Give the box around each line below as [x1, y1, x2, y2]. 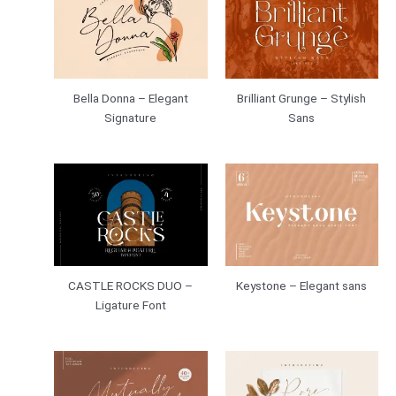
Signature [104, 110, 157, 125]
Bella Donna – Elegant [72, 91, 188, 105]
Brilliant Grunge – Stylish [237, 91, 367, 105]
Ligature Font [95, 297, 166, 312]
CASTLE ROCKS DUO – [68, 278, 194, 293]
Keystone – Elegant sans [236, 278, 368, 293]
